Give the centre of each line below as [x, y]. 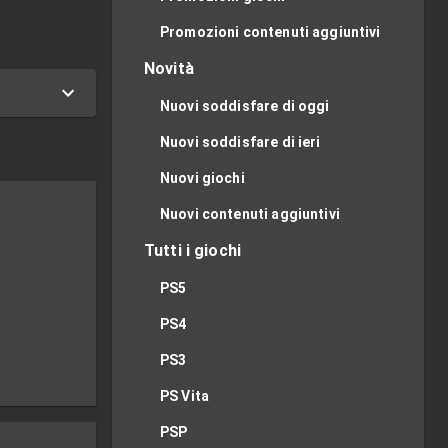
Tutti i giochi [193, 250]
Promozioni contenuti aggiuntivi [270, 32]
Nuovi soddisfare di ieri [240, 142]
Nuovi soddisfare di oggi [245, 106]
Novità [169, 68]
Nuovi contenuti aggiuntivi [250, 214]
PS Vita [185, 396]
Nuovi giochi [202, 178]
